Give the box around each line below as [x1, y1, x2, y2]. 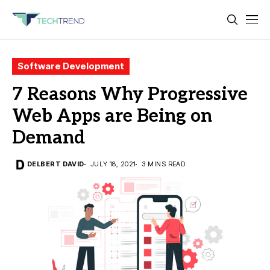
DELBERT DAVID [27, 160, 84, 168]
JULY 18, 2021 [90, 160, 136, 168]
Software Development [17, 60, 124, 72]
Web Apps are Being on [12, 105, 212, 127]
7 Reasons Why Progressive [12, 84, 248, 105]
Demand [12, 127, 85, 149]
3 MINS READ [142, 160, 186, 168]
